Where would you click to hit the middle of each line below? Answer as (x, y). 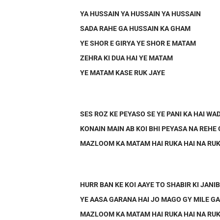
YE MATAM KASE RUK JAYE (123, 72)
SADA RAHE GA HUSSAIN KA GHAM (136, 28)
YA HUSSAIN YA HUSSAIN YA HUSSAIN (141, 14)
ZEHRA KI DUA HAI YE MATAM (127, 58)
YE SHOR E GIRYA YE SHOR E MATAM (138, 43)
